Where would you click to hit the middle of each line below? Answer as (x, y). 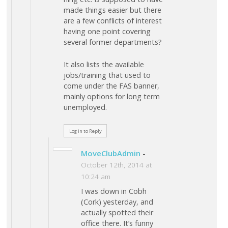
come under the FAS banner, (112, 86)
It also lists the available (104, 64)
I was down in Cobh (113, 191)
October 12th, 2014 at (116, 165)
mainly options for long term (112, 96)
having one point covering (107, 31)
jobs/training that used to (107, 75)
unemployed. (85, 107)
